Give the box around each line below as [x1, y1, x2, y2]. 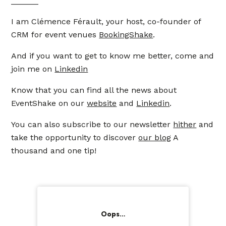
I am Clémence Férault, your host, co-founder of [11, 17, 201, 26]
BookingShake [99, 30, 153, 39]
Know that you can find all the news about [11, 85, 177, 95]
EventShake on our [11, 98, 87, 108]
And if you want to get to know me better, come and [11, 51, 214, 61]
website [87, 98, 117, 108]
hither [173, 120, 197, 129]
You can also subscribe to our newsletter [11, 120, 174, 129]
